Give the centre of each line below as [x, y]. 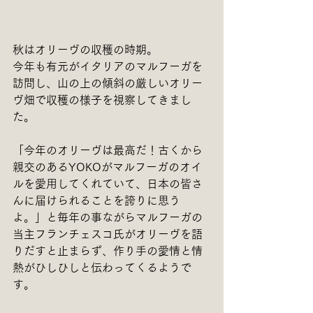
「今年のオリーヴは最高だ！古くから [108, 151]
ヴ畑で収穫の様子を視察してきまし [102, 100]
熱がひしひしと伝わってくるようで [102, 268]
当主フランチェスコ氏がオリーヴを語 [108, 234]
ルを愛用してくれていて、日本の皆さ [108, 184]
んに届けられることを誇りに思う [96, 201]
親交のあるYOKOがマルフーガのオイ [107, 167]
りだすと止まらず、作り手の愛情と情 [108, 251]
